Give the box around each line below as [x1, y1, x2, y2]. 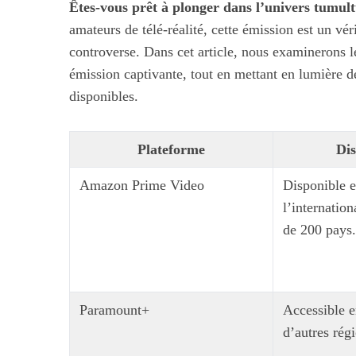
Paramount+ [79, 302, 149, 318]
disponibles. [69, 88, 138, 104]
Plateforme [137, 141, 205, 157]
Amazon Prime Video [79, 177, 204, 193]
